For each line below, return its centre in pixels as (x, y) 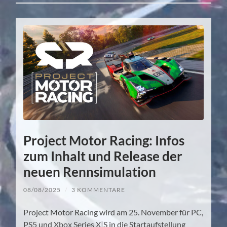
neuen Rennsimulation (90, 172)
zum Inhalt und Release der (103, 156)
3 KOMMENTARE (99, 190)
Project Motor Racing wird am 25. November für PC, (113, 212)
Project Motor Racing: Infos (104, 141)
